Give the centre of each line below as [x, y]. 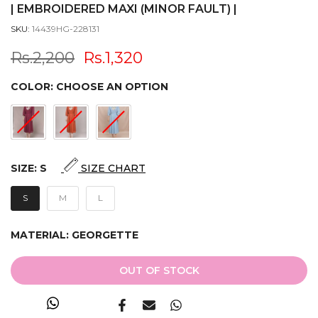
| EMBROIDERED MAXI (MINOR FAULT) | [124, 9]
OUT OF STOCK [159, 271]
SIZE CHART [112, 169]
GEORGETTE [105, 235]
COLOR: [33, 87]
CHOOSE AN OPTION [112, 87]
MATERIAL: [41, 235]
